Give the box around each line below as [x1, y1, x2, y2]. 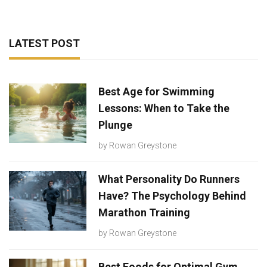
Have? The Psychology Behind [98, 189, 246, 202]
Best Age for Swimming [98, 85, 215, 98]
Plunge [98, 118, 132, 131]
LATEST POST [9, 36, 80, 49]
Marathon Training [98, 206, 190, 219]
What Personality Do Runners [98, 172, 240, 185]
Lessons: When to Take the [98, 101, 229, 114]
